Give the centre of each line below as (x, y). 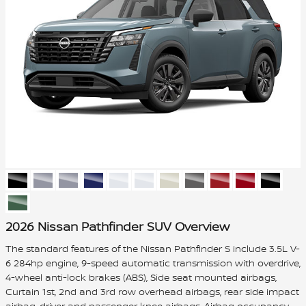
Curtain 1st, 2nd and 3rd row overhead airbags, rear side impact (152, 291)
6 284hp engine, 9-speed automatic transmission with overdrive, (153, 263)
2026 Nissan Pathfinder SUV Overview (117, 226)
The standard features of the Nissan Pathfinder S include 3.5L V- (153, 248)
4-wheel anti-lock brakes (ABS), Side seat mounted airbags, (141, 277)
